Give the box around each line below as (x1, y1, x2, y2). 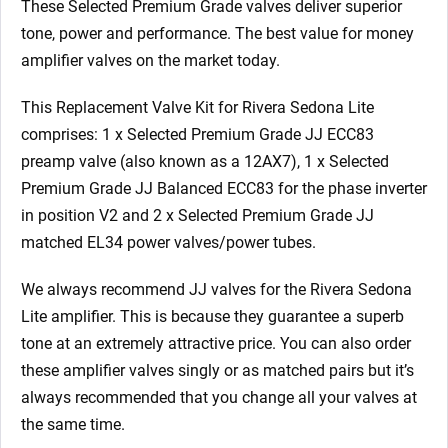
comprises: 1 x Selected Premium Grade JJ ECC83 (21, 125, 374, 145)
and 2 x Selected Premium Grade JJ (122, 206, 374, 226)
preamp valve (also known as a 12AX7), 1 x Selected (21, 152, 389, 172)
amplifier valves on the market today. (21, 51, 280, 71)
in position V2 (21, 206, 122, 226)
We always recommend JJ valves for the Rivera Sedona (21, 280, 412, 300)
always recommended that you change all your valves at (21, 388, 417, 408)
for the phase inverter (274, 179, 427, 199)
